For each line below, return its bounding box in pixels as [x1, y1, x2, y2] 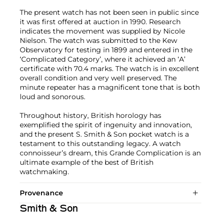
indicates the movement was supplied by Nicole [20, 26, 185, 36]
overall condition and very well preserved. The [20, 73, 177, 82]
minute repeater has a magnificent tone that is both [20, 82, 200, 92]
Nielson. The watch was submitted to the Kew [20, 36, 177, 45]
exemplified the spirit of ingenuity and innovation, [20, 120, 192, 129]
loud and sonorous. [20, 92, 85, 101]
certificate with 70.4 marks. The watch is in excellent [20, 64, 199, 73]
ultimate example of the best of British [20, 157, 153, 167]
